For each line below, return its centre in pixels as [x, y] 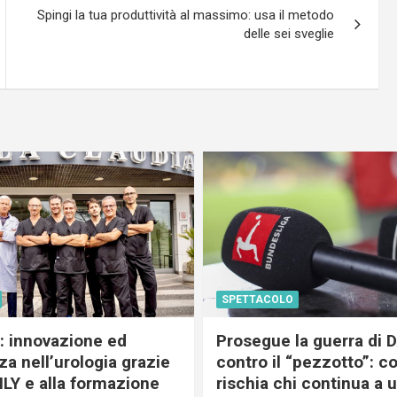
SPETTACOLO [257, 300]
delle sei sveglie [289, 33]
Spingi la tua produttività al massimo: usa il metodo [186, 15]
